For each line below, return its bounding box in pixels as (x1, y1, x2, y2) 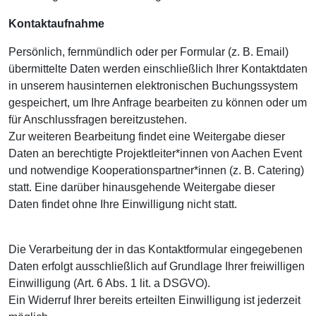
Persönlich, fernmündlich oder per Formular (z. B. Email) (8, 46, 288, 58)
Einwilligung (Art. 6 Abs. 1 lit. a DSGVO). (8, 277, 210, 289)
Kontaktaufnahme (8, 18, 104, 30)
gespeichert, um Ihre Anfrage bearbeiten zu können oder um (8, 97, 307, 109)
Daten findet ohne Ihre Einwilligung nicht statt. (8, 198, 237, 210)
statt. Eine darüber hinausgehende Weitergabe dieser (8, 181, 275, 193)
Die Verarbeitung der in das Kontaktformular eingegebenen (8, 243, 303, 255)
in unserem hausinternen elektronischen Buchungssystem (8, 80, 298, 92)
